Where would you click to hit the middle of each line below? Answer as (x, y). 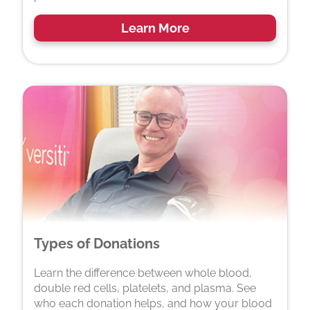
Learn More (155, 28)
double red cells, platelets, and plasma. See (145, 289)
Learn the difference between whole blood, (143, 273)
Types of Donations (97, 244)
